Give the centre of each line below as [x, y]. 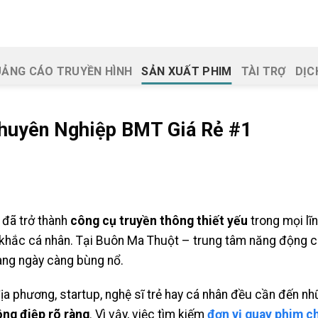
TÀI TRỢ [263, 71]
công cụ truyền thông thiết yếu [159, 220]
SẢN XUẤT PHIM [187, 71]
